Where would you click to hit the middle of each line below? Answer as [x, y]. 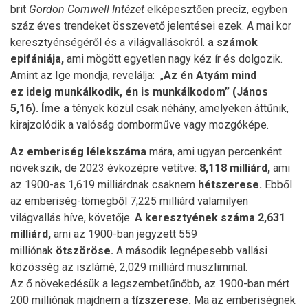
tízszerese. [161, 300]
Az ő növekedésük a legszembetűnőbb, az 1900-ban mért [150, 284]
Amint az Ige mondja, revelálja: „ [87, 75]
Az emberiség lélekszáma [78, 152]
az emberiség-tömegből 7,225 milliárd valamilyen [129, 201]
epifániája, [37, 59]
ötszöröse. [85, 251]
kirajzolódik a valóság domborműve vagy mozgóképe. [140, 125]
